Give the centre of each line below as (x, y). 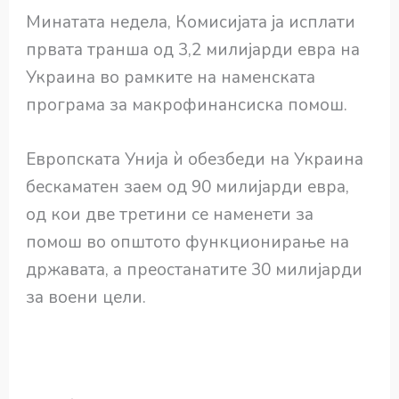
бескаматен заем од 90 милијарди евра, (188, 187)
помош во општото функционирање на (188, 243)
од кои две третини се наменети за (170, 215)
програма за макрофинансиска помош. (187, 105)
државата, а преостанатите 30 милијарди (195, 270)
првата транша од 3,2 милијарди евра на (193, 49)
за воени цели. (86, 298)
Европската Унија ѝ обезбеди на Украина (195, 160)
